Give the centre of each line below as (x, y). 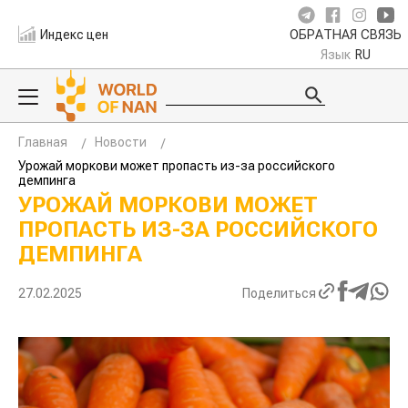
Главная (43, 142)
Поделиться (279, 293)
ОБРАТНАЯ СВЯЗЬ (346, 35)
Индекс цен (75, 34)
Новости (121, 142)
